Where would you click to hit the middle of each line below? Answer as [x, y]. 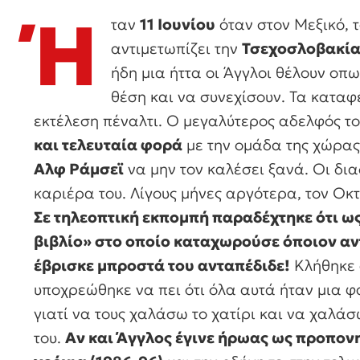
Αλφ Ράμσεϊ [79, 169]
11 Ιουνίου [178, 25]
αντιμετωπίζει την [176, 49]
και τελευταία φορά [108, 145]
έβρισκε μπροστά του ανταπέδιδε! [162, 266]
